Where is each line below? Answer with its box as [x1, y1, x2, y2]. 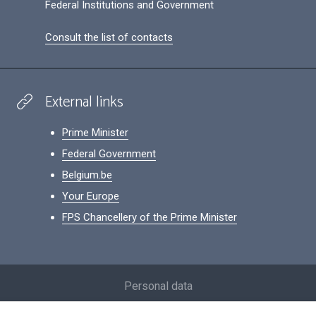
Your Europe [62, 189, 119, 202]
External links [45, 90, 123, 114]
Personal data [123, 279, 193, 293]
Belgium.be [62, 168, 112, 181]
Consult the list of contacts [45, 30, 173, 44]
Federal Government [62, 147, 156, 160]
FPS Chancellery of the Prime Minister [62, 210, 237, 224]
